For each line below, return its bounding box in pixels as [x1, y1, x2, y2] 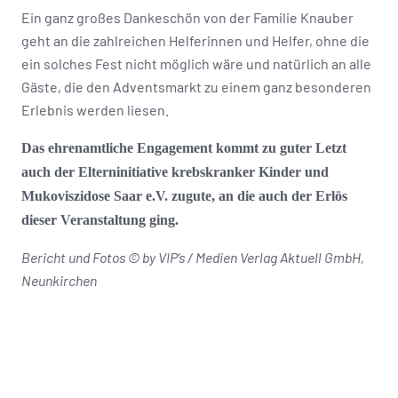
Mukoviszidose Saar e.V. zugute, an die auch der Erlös [21, 187, 347, 203]
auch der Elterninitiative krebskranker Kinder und [21, 163, 329, 179]
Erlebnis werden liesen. [21, 100, 169, 118]
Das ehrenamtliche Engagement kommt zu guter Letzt [21, 139, 346, 155]
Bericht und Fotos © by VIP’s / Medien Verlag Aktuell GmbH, [21, 248, 364, 266]
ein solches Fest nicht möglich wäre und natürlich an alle [21, 54, 371, 72]
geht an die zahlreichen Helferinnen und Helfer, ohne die [21, 31, 370, 49]
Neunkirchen [21, 271, 97, 289]
